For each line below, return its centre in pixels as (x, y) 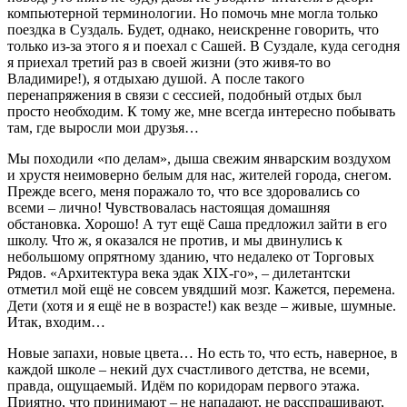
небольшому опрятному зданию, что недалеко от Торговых (191, 257)
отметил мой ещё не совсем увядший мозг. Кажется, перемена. (201, 290)
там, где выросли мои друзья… (103, 128)
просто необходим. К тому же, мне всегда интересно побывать (201, 112)
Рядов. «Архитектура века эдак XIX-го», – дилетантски (179, 273)
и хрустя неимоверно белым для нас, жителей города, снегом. (199, 175)
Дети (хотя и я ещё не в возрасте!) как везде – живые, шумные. (202, 306)
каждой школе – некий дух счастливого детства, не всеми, (189, 370)
